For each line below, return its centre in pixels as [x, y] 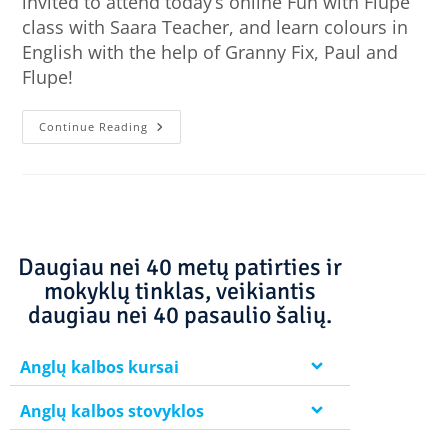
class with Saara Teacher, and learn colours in [215, 27]
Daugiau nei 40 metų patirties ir [180, 267]
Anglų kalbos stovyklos [112, 411]
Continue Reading [94, 127]
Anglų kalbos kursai [99, 367]
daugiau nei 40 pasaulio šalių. [180, 315]
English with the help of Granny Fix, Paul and [210, 52]
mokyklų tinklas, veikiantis [180, 291]
